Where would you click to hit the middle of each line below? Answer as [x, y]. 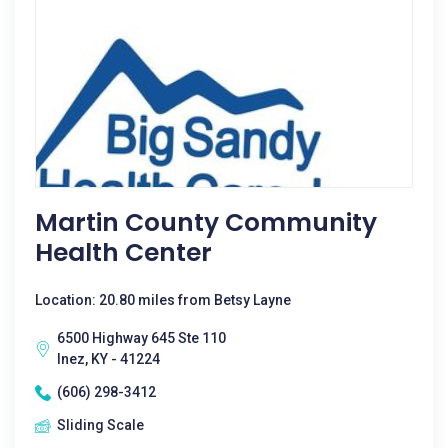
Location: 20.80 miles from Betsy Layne [163, 300]
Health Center [123, 252]
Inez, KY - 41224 [108, 359]
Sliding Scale [100, 425]
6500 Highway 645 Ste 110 [141, 338]
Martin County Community [206, 222]
